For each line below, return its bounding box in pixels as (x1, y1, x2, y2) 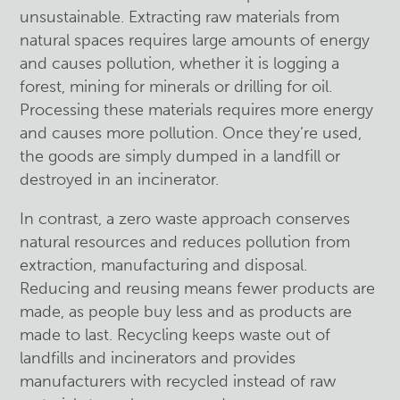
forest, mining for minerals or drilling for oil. (20, 76, 333, 96)
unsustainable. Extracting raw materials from (20, 6, 340, 27)
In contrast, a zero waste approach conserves (20, 208, 351, 229)
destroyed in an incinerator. (20, 169, 220, 189)
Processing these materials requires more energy (20, 99, 374, 120)
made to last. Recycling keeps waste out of (20, 324, 331, 345)
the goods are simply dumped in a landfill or (20, 146, 341, 166)
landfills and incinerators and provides (20, 347, 296, 368)
